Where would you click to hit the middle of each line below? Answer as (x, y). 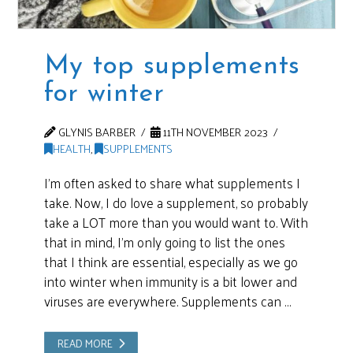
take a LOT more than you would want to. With (176, 223)
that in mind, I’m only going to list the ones (164, 242)
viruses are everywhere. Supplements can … (167, 301)
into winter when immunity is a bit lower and (170, 282)
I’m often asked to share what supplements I (172, 183)
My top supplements (172, 66)
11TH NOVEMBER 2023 (215, 132)
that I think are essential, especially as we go (171, 262)
